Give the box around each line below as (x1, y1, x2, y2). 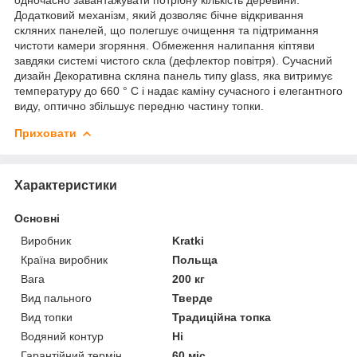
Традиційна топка (172, 310, 272, 324)
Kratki (172, 233, 205, 247)
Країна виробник (21, 253, 108, 266)
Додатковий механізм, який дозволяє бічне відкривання (14, 8, 304, 22)
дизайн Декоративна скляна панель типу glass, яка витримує (14, 69, 332, 82)
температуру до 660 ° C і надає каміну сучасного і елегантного (14, 84, 343, 97)
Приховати (14, 126, 76, 139)
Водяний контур (21, 329, 104, 343)
